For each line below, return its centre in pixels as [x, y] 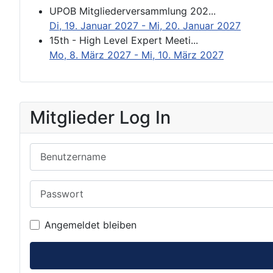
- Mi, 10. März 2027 [177, 55]
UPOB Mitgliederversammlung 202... [133, 11]
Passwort [51, 187]
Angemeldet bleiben [90, 225]
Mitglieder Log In [100, 117]
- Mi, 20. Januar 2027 [190, 25]
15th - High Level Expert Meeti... [124, 40]
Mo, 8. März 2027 [90, 55]
